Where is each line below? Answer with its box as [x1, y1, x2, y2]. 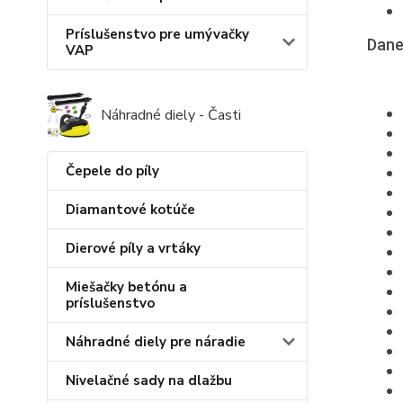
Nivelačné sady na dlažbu [66, 372, 232, 390]
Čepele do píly [66, 162, 159, 180]
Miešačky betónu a [66, 278, 187, 296]
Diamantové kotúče [66, 201, 195, 219]
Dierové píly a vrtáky [66, 239, 201, 257]
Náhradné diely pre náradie [66, 333, 246, 351]
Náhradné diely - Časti [101, 105, 241, 125]
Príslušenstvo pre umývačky [66, 25, 249, 43]
